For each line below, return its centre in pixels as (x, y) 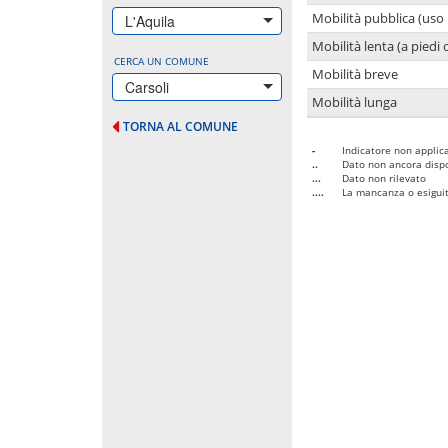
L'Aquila (150, 20)
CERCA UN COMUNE (161, 60)
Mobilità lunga (354, 102)
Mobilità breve (355, 74)
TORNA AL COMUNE (180, 126)
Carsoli (147, 86)
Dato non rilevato (384, 177)
